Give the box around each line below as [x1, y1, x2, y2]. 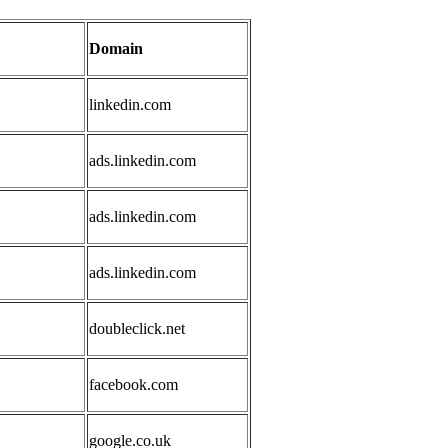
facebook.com [89, 376, 178, 394]
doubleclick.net [89, 320, 185, 338]
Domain [89, 40, 143, 58]
